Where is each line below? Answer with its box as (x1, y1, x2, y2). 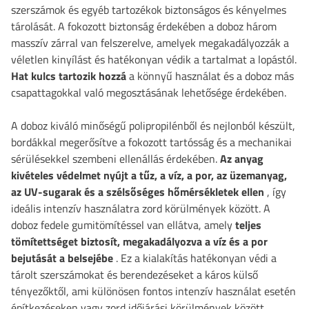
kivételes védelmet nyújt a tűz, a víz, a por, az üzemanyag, (11, 167, 287, 183)
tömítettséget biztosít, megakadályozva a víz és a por (11, 233, 268, 250)
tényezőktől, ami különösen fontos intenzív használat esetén (11, 283, 296, 299)
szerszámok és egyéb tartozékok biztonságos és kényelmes (11, 1, 286, 18)
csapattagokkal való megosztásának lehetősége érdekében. (11, 84, 286, 101)
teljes (235, 217, 261, 233)
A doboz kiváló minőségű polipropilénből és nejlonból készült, (11, 117, 295, 134)
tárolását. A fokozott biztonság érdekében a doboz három (11, 18, 277, 34)
